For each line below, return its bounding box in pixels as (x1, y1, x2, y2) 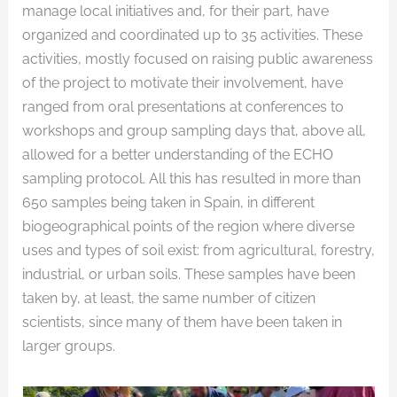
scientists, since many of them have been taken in (21, 313, 342, 331)
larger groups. (21, 337, 115, 354)
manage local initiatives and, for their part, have (21, 2, 329, 19)
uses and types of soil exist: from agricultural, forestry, (21, 241, 375, 259)
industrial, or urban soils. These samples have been (21, 265, 355, 283)
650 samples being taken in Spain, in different (21, 193, 315, 211)
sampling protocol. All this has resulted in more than (21, 169, 361, 187)
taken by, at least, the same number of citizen (21, 289, 315, 307)
